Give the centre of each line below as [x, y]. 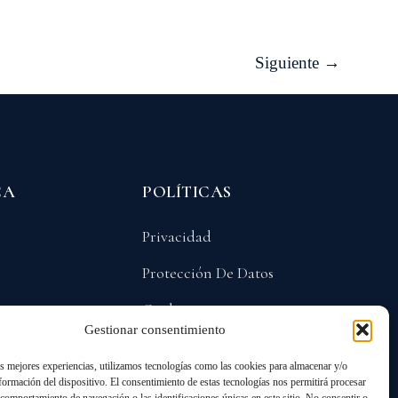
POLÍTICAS [187, 192]
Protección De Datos [208, 273]
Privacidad [177, 236]
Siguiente [290, 63]
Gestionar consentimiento [155, 330]
